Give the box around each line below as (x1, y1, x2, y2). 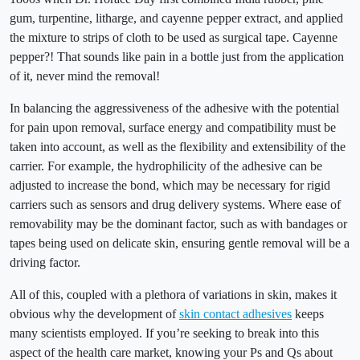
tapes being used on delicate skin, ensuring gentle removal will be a (10, 236, 350, 251)
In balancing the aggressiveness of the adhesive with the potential (10, 101, 339, 116)
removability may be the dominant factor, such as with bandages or (10, 217, 347, 231)
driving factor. (10, 256, 80, 270)
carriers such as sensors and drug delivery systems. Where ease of (10, 198, 341, 212)
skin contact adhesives (179, 307, 292, 321)
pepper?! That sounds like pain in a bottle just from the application (10, 50, 344, 64)
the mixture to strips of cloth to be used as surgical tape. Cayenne (10, 31, 337, 45)
